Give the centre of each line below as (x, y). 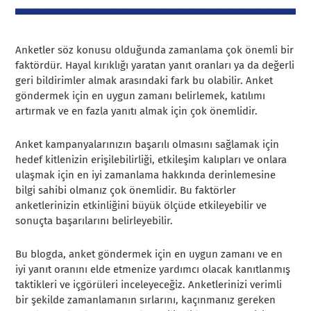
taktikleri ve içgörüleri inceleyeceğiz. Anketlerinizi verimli (149, 284)
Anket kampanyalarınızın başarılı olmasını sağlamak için (148, 144)
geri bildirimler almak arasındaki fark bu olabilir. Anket (144, 80)
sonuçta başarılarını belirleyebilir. (94, 220)
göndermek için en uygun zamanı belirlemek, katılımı (141, 95)
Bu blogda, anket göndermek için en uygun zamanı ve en (149, 254)
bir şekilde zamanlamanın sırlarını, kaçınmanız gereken (146, 300)
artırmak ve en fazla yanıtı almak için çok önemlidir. (137, 111)
